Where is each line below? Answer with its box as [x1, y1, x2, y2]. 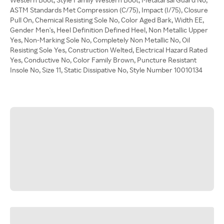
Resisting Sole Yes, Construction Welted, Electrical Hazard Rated [10, 45, 207, 54]
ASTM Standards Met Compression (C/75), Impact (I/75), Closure [10, 5, 208, 14]
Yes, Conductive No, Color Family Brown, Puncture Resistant [10, 55, 196, 64]
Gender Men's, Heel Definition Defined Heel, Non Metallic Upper [10, 25, 208, 34]
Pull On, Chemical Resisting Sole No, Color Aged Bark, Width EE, [10, 15, 204, 24]
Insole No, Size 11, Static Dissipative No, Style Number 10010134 [10, 65, 202, 74]
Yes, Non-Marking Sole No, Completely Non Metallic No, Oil [10, 35, 190, 44]
